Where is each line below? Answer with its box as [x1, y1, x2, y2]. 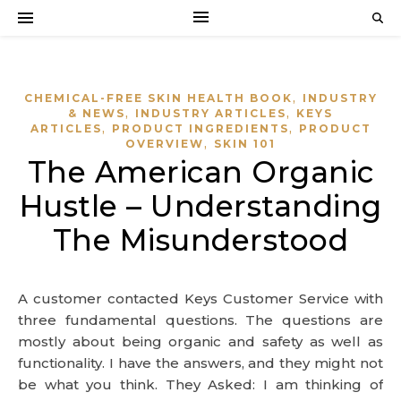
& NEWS [68, 107, 125, 120]
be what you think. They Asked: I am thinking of [18, 376, 383, 393]
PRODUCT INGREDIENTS [111, 122, 289, 135]
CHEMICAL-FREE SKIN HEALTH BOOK [23, 91, 293, 105]
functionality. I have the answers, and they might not [18, 354, 383, 371]
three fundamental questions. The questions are [18, 311, 383, 328]
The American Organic [27, 154, 374, 190]
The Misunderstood [52, 222, 349, 258]
